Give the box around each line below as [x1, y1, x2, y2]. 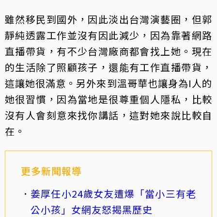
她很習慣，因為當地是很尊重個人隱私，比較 [5, 92, 212, 106]
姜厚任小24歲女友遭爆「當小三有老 [31, 186, 196, 201]
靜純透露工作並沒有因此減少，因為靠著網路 [5, 28, 212, 42]
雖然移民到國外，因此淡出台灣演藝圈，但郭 [5, 12, 212, 26]
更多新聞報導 [21, 163, 82, 178]
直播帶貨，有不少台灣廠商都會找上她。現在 [5, 44, 212, 58]
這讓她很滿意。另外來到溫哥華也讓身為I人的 [5, 76, 212, 90]
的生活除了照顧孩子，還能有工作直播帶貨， [5, 60, 212, 74]
